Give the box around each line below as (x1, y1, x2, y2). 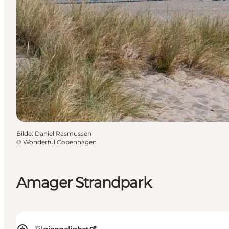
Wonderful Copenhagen (23, 138, 97, 146)
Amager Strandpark (16, 173, 151, 191)
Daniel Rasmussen (35, 129, 91, 138)
